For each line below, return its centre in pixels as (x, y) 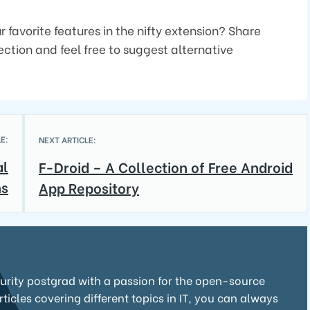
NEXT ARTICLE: (67, 139)
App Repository (89, 187)
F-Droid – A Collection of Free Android (166, 166)
